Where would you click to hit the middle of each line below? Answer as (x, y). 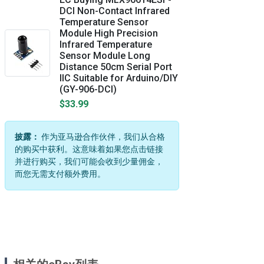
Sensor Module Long (105, 56)
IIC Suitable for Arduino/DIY (119, 78)
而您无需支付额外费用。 (60, 174)
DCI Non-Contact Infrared (115, 11)
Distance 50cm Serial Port (116, 67)
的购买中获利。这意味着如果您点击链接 (89, 149)
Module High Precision (109, 33)
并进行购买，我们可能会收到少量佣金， (89, 161)
